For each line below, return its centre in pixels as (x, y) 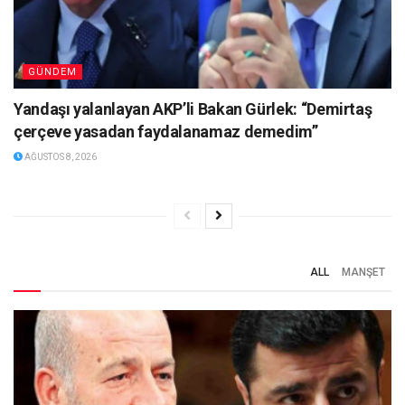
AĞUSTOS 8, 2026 (60, 156)
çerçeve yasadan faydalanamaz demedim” (166, 131)
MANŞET (363, 272)
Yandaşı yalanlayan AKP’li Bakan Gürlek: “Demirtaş (193, 108)
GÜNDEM (52, 71)
